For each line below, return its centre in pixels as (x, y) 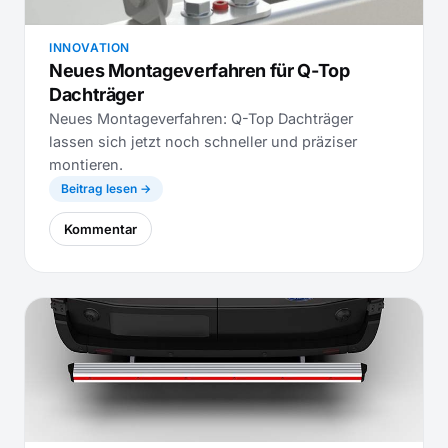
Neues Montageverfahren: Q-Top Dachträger (201, 118)
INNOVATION (89, 47)
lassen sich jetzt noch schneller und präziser (203, 141)
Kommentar (100, 229)
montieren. (86, 164)
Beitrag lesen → (106, 188)
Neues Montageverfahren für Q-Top (199, 70)
